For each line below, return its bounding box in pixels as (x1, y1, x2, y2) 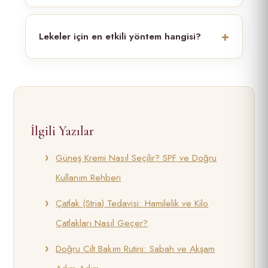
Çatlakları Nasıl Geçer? (56, 216, 148, 230)
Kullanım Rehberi (56, 170, 121, 184)
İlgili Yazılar (31, 123, 94, 139)
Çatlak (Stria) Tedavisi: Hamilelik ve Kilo (56, 196, 209, 210)
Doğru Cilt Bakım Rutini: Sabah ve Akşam (56, 242, 215, 255)
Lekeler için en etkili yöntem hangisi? (39, 29, 201, 43)
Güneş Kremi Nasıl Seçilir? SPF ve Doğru (56, 151, 217, 165)
